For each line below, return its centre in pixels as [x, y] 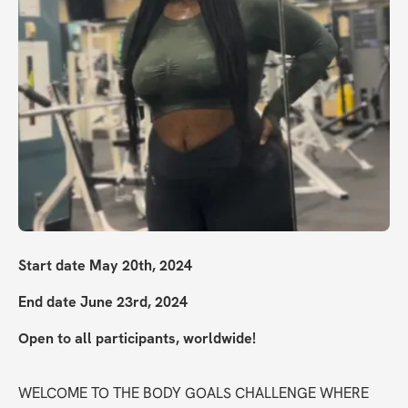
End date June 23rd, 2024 [103, 302]
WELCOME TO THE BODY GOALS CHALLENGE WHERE [194, 393]
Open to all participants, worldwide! [137, 339]
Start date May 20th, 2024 [105, 266]
